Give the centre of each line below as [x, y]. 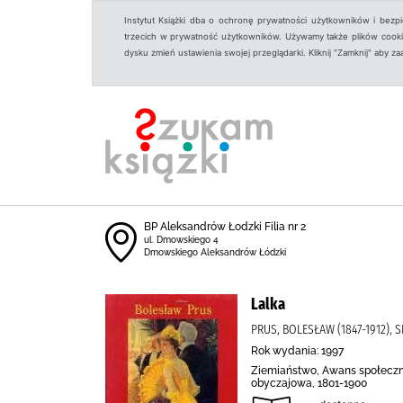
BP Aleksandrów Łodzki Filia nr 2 [225, 227]
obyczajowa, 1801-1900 [309, 383]
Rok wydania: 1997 [297, 351]
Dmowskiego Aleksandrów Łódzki [215, 252]
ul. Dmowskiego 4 [181, 240]
